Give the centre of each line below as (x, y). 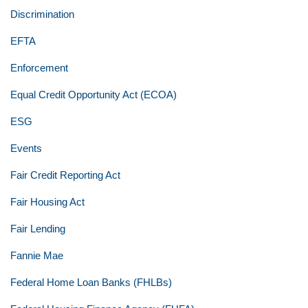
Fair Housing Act (47, 202)
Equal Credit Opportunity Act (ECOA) (93, 95)
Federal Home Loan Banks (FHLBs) (91, 282)
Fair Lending (38, 229)
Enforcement (39, 68)
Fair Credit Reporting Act (65, 175)
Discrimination (42, 14)
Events (26, 148)
